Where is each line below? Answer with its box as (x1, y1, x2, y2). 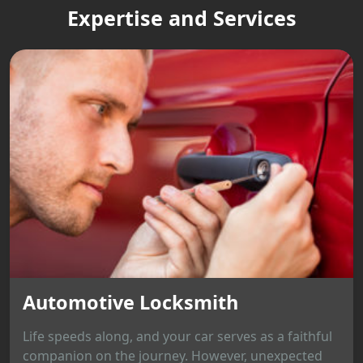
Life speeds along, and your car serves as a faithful (23, 327, 332, 346)
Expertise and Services (66, 3, 297, 32)
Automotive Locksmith (23, 289, 238, 316)
